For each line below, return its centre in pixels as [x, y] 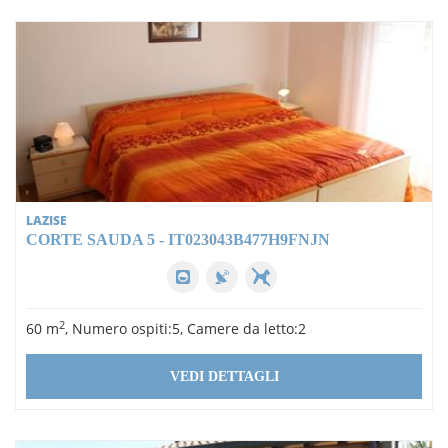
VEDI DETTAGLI [224, 377]
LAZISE [46, 221]
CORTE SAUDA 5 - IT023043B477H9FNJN [178, 240]
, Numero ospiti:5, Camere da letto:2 [185, 329]
